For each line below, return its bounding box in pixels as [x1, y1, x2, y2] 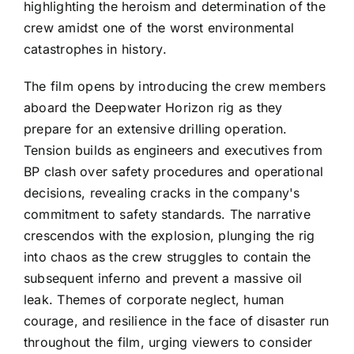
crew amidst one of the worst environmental [24, 20, 295, 36]
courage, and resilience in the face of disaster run [24, 313, 330, 330]
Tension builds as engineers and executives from [24, 142, 323, 159]
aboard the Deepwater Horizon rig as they [24, 100, 283, 116]
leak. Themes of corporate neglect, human [24, 292, 284, 308]
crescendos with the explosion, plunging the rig [24, 228, 315, 244]
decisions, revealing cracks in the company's [24, 185, 300, 201]
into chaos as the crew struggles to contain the [24, 249, 311, 265]
